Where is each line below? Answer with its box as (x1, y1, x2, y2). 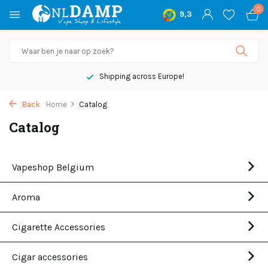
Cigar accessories (12, 251, 88, 263)
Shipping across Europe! (98, 72, 184, 81)
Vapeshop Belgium (12, 162, 94, 173)
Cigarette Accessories (12, 221, 105, 233)
